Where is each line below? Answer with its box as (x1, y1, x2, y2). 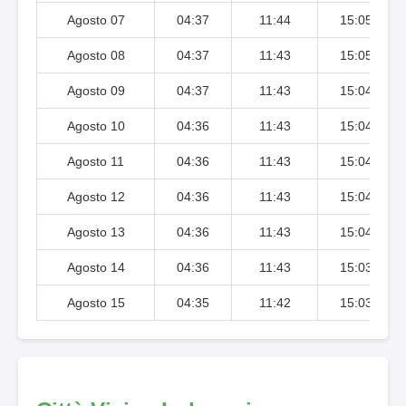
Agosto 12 (66, 188, 125, 204)
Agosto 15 (66, 295, 125, 310)
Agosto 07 (66, 12, 125, 27)
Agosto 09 (66, 82, 125, 98)
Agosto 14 (66, 259, 125, 275)
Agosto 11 (67, 153, 124, 169)
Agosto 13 (66, 224, 125, 239)
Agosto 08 (66, 47, 125, 63)
